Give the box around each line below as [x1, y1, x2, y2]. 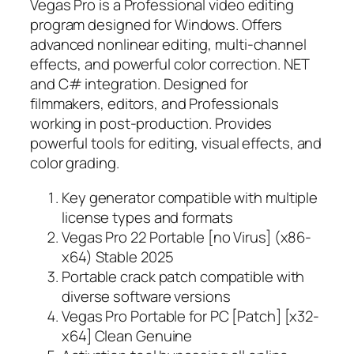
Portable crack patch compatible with [62, 265, 305, 287]
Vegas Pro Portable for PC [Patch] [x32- [62, 305, 320, 326]
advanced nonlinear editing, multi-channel [30, 34, 307, 55]
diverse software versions [62, 285, 231, 307]
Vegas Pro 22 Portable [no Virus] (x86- [62, 226, 312, 247]
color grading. [30, 153, 119, 174]
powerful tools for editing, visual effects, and [30, 133, 322, 154]
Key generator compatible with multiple [62, 186, 318, 208]
